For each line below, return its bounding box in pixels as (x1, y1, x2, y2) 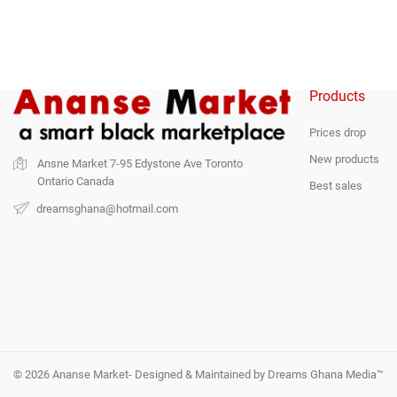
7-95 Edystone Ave (110, 156, 202, 170)
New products (308, 152, 379, 166)
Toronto (205, 156, 243, 170)
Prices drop (308, 126, 366, 139)
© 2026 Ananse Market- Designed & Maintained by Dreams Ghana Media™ (13, 368, 384, 381)
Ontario (37, 174, 74, 188)
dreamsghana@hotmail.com (36, 201, 178, 215)
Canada (76, 174, 114, 188)
